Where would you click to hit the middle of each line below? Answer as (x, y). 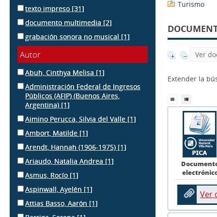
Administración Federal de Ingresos (83, 86)
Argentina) (43, 105)
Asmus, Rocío (47, 175)
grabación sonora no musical (73, 37)
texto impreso (48, 8)
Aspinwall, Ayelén (54, 189)
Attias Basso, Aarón (57, 203)
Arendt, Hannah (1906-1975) (71, 147)
